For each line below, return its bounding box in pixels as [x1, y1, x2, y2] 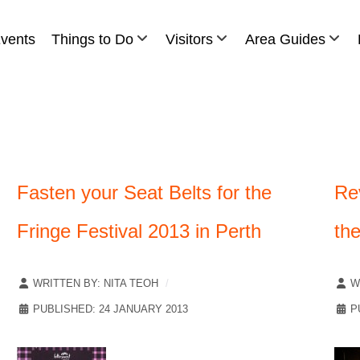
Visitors [166, 30, 213, 47]
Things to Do [51, 30, 133, 47]
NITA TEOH [104, 276, 158, 289]
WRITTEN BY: [30, 276, 104, 289]
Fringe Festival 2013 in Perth [17, 219, 261, 242]
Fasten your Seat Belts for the [17, 181, 272, 203]
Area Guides [245, 30, 325, 47]
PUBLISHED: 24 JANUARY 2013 [33, 302, 188, 315]
